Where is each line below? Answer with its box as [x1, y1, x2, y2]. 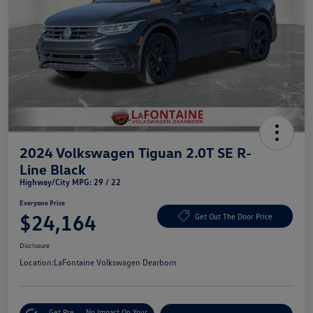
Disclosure [20, 241, 50, 250]
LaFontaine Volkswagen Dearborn [54, 257, 177, 268]
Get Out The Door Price [194, 211, 272, 221]
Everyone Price [20, 198, 65, 208]
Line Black [20, 161, 86, 178]
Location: [20, 257, 54, 268]
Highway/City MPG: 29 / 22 [20, 177, 121, 188]
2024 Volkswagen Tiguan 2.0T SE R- [20, 144, 252, 161]
